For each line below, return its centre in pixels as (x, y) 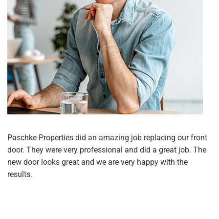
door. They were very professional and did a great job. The (107, 150)
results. (20, 175)
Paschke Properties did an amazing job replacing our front (107, 138)
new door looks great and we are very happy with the (98, 162)
